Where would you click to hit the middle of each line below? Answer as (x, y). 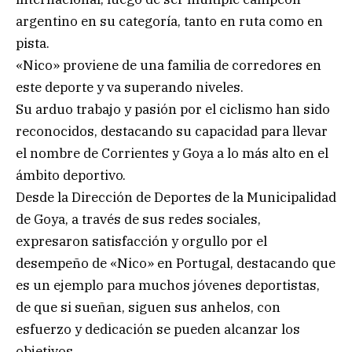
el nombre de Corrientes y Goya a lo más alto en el (172, 153)
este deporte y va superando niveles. (130, 87)
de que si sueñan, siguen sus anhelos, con (148, 307)
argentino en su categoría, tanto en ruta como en (169, 21)
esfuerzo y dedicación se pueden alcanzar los (158, 329)
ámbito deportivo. (71, 175)
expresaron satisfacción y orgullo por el (141, 241)
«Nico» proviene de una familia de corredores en (169, 65)
